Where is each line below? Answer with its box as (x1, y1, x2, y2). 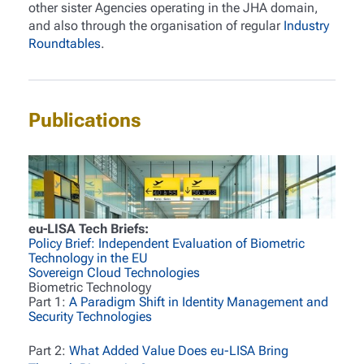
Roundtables (28, 35, 101, 51)
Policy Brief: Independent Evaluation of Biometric (28, 235, 305, 251)
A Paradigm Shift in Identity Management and (68, 293, 328, 310)
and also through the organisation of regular (28, 17, 284, 33)
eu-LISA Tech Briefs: (28, 220, 149, 236)
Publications (28, 107, 141, 132)
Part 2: (28, 343, 69, 359)
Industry (283, 17, 329, 33)
